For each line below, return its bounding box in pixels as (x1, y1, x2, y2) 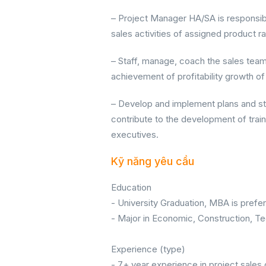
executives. (111, 129, 159, 141)
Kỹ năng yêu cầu (111, 155, 194, 168)
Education (111, 182, 151, 194)
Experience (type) (111, 243, 185, 255)
